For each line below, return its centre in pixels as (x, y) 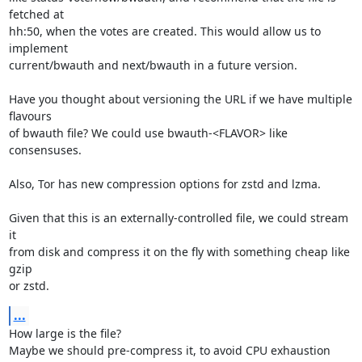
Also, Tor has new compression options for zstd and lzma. (164, 184)
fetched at (36, 14)
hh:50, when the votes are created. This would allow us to (164, 31)
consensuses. (45, 150)
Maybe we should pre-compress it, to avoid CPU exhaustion (169, 350)
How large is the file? (65, 333)
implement (38, 48)
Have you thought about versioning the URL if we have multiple (180, 99)
